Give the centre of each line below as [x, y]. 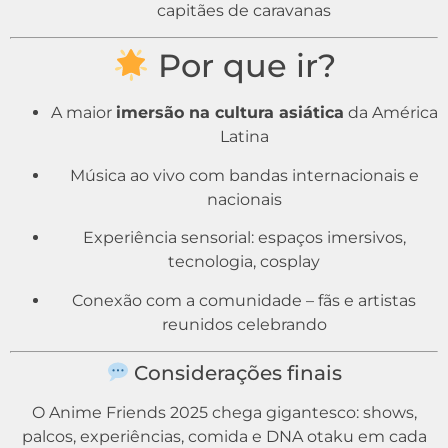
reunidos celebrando [244, 324]
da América [390, 113]
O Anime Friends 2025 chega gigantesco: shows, [224, 412]
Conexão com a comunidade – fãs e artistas [244, 300]
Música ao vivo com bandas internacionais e [244, 175]
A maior [83, 113]
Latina [244, 137]
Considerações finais [235, 372]
